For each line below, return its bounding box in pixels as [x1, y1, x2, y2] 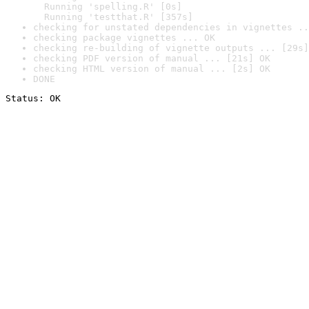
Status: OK [6, 93, 61, 103]
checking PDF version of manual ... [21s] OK [33, 53, 270, 63]
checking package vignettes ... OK [33, 32, 215, 43]
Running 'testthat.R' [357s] [33, 12, 193, 22]
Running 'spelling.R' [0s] [33, 1, 182, 12]
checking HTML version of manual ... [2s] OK [33, 63, 270, 74]
